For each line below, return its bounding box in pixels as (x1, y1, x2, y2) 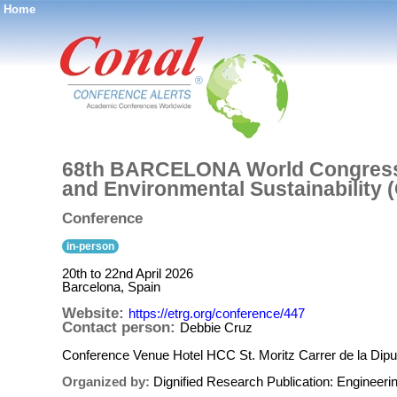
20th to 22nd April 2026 (62, 266, 193, 281)
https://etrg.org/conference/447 (128, 306, 305, 321)
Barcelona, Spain (62, 279, 160, 294)
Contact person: (62, 319, 180, 336)
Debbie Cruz (180, 320, 253, 335)
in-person (66, 240, 114, 253)
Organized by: (62, 374, 153, 389)
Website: (62, 305, 128, 322)
